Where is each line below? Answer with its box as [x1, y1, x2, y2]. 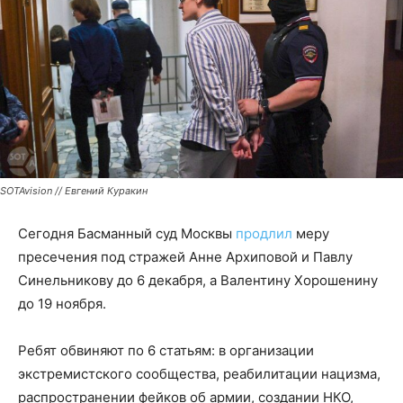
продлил [236, 224, 292, 242]
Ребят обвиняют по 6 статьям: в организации [18, 341, 314, 359]
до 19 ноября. [18, 294, 106, 312]
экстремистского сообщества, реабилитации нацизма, [18, 364, 381, 382]
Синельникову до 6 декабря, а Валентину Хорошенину [18, 271, 378, 289]
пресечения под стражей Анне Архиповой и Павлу [18, 247, 353, 265]
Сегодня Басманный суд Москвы [18, 224, 236, 242]
